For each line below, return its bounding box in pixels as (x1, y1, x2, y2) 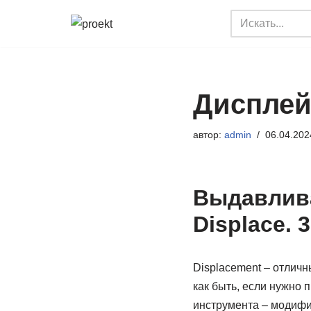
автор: (192, 129, 224, 140)
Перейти (10, 33, 55, 44)
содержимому (10, 70, 82, 82)
